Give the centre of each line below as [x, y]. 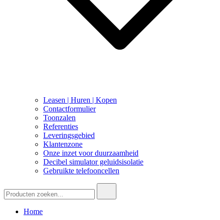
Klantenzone [63, 144]
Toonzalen [59, 118]
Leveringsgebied [69, 136]
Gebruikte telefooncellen [81, 171]
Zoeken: [16, 187]
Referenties [61, 127]
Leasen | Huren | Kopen [80, 100]
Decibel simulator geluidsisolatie [93, 162]
